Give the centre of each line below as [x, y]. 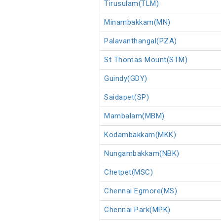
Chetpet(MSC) [129, 172]
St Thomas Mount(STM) [146, 60]
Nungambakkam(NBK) [142, 154]
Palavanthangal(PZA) [141, 41]
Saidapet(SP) [127, 97]
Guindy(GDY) [126, 79]
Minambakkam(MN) [137, 22]
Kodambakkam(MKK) [140, 135]
